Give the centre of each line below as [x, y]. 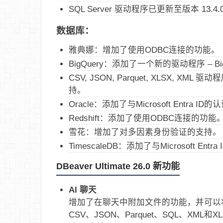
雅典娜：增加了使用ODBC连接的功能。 [144, 50]
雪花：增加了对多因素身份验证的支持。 [145, 132]
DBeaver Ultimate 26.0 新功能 [118, 166]
